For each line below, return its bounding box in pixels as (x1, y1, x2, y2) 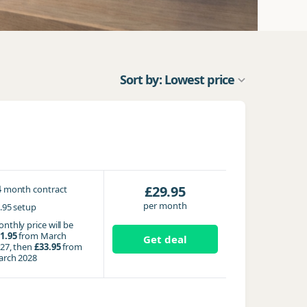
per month (143, 199, 187, 212)
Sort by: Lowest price (119, 71, 234, 88)
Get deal (143, 232, 187, 246)
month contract (3, 183, 67, 195)
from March (16, 230, 66, 242)
